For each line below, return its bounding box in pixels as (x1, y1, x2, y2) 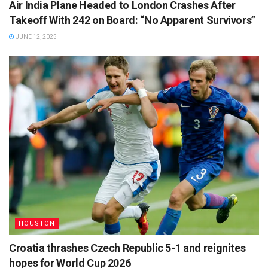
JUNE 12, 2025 (14, 33, 57, 41)
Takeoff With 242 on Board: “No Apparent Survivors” (9, 14, 256, 27)
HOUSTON (19, 220, 55, 228)
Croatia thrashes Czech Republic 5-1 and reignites (9, 242, 246, 255)
